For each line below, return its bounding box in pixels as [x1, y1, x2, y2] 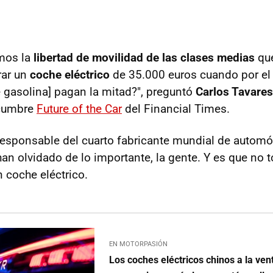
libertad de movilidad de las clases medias [34, 51, 255, 65]
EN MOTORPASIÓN [109, 239, 168, 248]
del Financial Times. [122, 102, 230, 116]
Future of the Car [37, 102, 122, 116]
